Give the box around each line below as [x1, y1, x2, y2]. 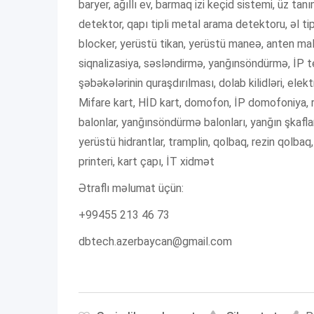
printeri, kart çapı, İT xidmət [78, 155, 214, 168]
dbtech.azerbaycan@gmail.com [78, 235, 232, 248]
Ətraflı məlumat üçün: [78, 182, 184, 195]
